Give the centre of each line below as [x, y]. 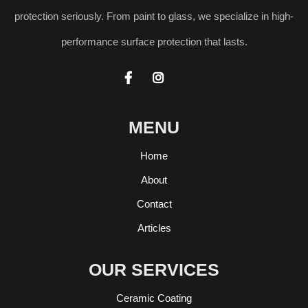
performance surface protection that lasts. [154, 41]
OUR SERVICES [154, 269]
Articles [154, 228]
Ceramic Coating [154, 298]
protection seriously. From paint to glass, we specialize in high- [154, 16]
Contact [154, 203]
